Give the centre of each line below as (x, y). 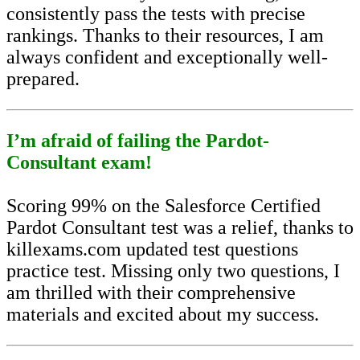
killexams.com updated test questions (152, 250)
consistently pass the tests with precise (156, 14)
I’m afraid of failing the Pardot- (138, 141)
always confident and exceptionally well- (167, 57)
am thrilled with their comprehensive (151, 293)
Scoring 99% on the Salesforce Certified (164, 206)
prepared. (43, 79)
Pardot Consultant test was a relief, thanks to (180, 228)
